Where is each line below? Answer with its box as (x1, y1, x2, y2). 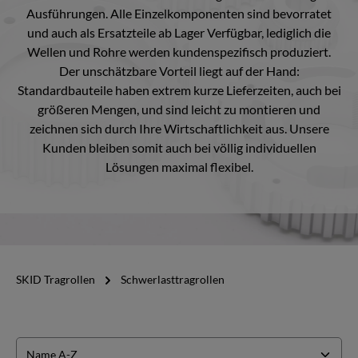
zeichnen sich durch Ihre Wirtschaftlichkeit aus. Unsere (29, 121, 329, 136)
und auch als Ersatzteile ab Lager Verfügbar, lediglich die (27, 25, 331, 40)
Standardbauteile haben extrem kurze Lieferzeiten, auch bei (17, 82, 341, 97)
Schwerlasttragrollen (121, 272, 225, 286)
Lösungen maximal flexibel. (105, 159, 253, 174)
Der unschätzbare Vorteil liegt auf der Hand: (58, 63, 300, 78)
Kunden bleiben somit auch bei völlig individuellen (42, 140, 316, 155)
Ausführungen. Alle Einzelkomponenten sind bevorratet (26, 6, 332, 21)
